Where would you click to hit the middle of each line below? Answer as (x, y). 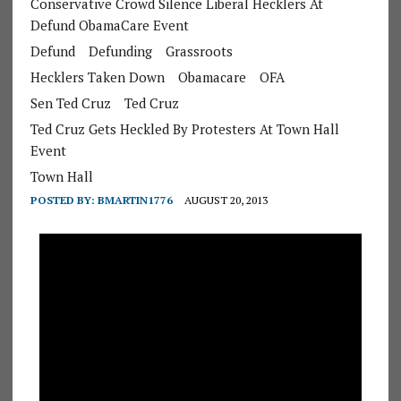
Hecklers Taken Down (97, 77)
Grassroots (199, 51)
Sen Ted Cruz (70, 102)
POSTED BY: (64, 200)
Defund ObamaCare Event (109, 25)
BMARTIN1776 (135, 200)
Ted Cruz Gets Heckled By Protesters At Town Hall (184, 128)
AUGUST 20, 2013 (226, 200)
